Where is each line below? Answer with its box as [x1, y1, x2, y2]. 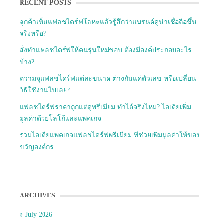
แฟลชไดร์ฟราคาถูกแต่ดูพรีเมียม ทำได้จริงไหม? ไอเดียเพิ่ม [20, 103, 191, 111]
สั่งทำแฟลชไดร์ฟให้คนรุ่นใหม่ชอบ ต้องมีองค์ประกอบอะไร [20, 46, 192, 54]
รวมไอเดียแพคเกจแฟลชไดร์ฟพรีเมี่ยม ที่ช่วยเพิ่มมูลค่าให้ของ [20, 131, 199, 139]
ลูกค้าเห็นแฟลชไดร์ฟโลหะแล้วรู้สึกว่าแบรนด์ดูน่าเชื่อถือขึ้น [20, 18, 197, 26]
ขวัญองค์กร [20, 143, 54, 151]
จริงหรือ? [20, 30, 46, 38]
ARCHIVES [20, 192, 55, 199]
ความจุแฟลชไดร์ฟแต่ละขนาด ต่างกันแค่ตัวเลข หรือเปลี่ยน [20, 75, 196, 83]
